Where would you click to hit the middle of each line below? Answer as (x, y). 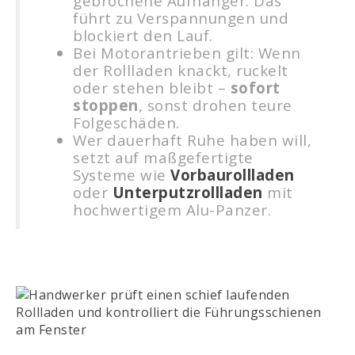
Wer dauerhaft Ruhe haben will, (192, 139)
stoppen (106, 105)
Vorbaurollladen (233, 174)
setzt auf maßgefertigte (163, 157)
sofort (255, 87)
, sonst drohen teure (215, 105)
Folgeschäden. (126, 122)
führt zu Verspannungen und (181, 17)
